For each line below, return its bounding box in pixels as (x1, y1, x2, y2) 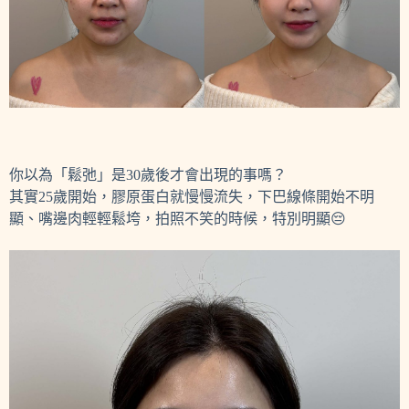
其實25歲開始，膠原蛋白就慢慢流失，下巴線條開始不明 (9, 188, 374, 204)
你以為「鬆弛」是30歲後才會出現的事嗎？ (9, 166, 287, 183)
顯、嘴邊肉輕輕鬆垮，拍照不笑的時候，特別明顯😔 (9, 210, 346, 226)
